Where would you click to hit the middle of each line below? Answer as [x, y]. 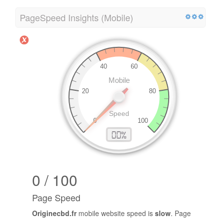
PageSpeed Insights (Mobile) [76, 17]
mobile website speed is [116, 213]
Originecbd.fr [54, 213]
